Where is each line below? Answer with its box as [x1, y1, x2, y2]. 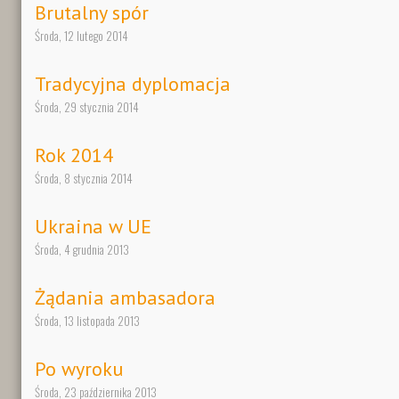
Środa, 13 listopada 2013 [35, 312, 140, 330]
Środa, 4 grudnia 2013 [35, 240, 129, 259]
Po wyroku [35, 356, 123, 382]
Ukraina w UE [35, 214, 151, 240]
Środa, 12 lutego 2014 [35, 27, 128, 45]
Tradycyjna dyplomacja [35, 71, 231, 97]
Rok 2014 [35, 142, 113, 168]
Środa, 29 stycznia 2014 [35, 98, 139, 117]
